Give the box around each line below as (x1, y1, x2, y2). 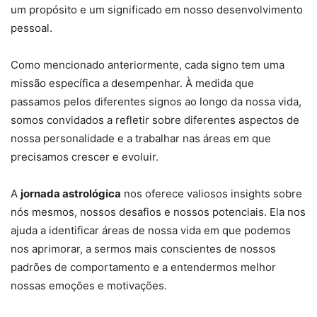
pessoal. (11, 21, 52, 35)
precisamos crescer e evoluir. (11, 150, 158, 164)
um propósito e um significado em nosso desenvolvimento (11, 3, 303, 17)
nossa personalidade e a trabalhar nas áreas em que (11, 132, 271, 146)
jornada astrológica (21, 187, 121, 201)
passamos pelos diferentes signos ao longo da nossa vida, (11, 95, 301, 109)
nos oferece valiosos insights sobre (121, 187, 302, 201)
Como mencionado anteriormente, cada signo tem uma (11, 58, 284, 72)
